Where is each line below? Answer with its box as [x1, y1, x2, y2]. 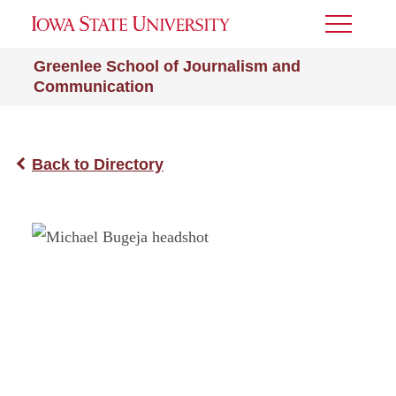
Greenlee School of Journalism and [34, 57, 301, 75]
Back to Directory [32, 156, 164, 173]
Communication [34, 78, 154, 95]
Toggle [325, 22, 373, 37]
